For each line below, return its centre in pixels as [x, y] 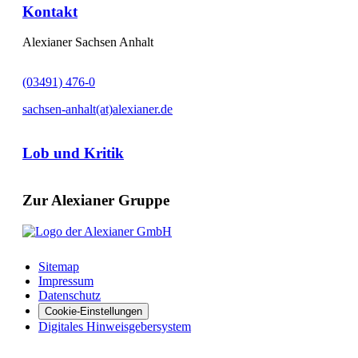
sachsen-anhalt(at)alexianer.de [97, 109]
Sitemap [59, 267]
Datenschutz [70, 296]
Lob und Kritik [73, 153]
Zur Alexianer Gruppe [96, 201]
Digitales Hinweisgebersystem [115, 327]
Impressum [66, 281]
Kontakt [50, 11]
